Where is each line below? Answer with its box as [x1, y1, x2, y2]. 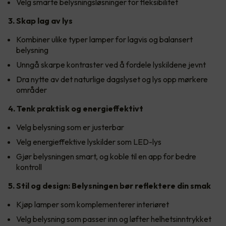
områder [16, 84, 47, 95]
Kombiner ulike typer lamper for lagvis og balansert [16, 34, 193, 44]
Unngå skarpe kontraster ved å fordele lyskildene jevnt [16, 59, 206, 70]
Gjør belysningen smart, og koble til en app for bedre [16, 151, 196, 161]
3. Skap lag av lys [8, 15, 73, 26]
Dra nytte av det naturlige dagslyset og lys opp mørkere [16, 74, 208, 84]
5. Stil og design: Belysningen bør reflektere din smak [8, 180, 211, 191]
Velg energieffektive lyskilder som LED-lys [16, 136, 161, 147]
